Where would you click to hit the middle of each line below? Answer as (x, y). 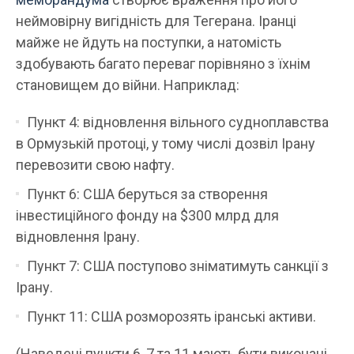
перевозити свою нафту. (95, 165)
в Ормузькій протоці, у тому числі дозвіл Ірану (166, 144)
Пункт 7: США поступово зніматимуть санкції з (178, 266)
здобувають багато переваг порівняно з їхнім (163, 64)
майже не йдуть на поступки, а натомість (149, 43)
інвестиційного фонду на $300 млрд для (147, 216)
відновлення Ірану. (78, 237)
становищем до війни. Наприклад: (128, 85)
